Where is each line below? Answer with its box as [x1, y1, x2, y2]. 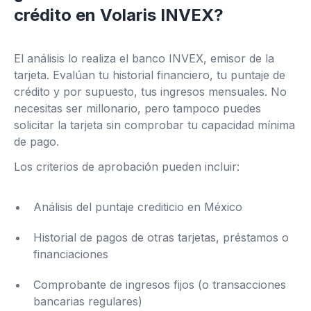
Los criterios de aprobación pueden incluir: [14, 160, 239, 174]
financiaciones [33, 247, 108, 262]
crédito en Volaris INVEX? [14, 5, 224, 26]
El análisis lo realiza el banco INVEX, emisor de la [14, 51, 274, 66]
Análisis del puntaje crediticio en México [33, 200, 242, 215]
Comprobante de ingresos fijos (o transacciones [33, 278, 286, 292]
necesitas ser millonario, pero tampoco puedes [14, 101, 261, 116]
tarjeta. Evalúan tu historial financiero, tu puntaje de [14, 68, 285, 83]
